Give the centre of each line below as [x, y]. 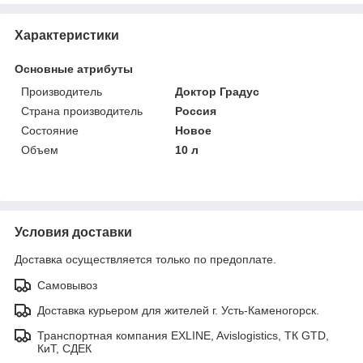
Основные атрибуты [74, 68]
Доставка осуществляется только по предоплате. [145, 259]
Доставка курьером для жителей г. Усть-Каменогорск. [178, 310]
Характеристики [67, 35]
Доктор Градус [218, 91]
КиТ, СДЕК [64, 348]
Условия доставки [73, 232]
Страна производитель [82, 111]
